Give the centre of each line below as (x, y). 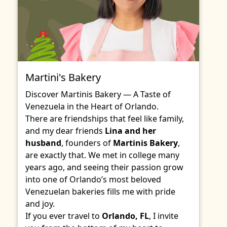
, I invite (164, 216)
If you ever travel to (64, 216)
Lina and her (130, 131)
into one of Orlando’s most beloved (93, 179)
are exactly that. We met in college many (102, 155)
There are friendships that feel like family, (105, 119)
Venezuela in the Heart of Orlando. (92, 106)
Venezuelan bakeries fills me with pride (100, 192)
